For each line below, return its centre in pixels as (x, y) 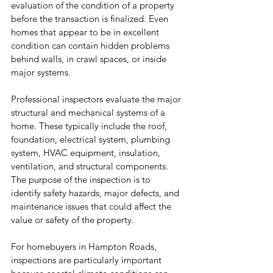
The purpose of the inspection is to (82, 180)
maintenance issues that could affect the (92, 207)
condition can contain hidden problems (91, 46)
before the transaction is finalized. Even (91, 19)
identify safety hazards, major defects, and (96, 193)
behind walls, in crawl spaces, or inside (90, 59)
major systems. (41, 73)
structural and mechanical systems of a (89, 113)
